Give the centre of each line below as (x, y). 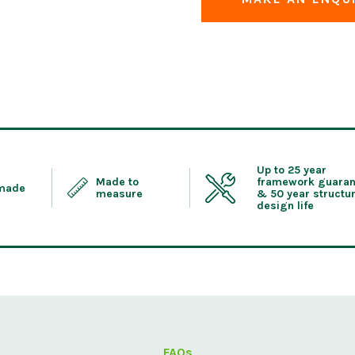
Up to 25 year (291, 170)
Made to (117, 181)
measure (119, 193)
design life (285, 206)
